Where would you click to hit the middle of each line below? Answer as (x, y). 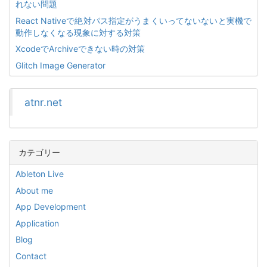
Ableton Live (40, 174)
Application (37, 223)
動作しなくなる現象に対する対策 (78, 32)
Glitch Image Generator (60, 65)
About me (34, 190)
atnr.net (43, 102)
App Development (51, 207)
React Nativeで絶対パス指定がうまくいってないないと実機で (133, 20)
